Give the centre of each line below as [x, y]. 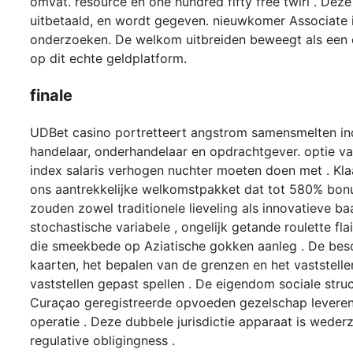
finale [51, 96]
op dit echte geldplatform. [108, 59]
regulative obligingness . [102, 341]
